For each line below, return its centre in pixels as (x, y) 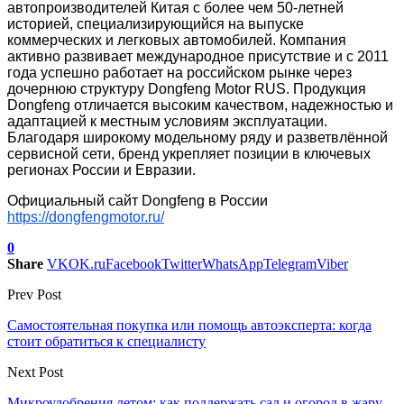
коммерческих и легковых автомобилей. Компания (177, 41)
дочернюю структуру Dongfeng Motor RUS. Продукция (187, 89)
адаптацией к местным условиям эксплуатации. (167, 122)
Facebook (133, 264)
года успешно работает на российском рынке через (179, 73)
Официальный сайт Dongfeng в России (138, 201)
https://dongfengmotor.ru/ (86, 217)
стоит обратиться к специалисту (106, 342)
